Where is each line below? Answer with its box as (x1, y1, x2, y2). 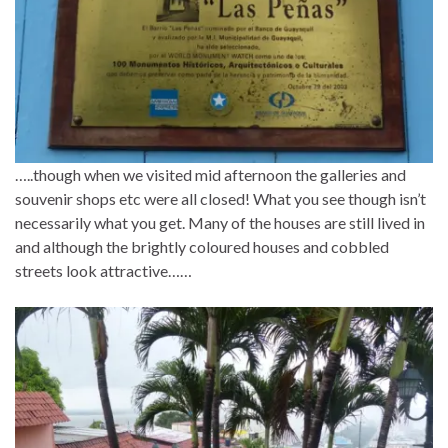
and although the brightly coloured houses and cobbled (15, 236, 389, 256)
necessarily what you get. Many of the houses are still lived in (15, 212, 425, 232)
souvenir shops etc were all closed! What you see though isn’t (15, 188, 426, 208)
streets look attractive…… (15, 260, 192, 280)
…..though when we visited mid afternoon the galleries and (15, 164, 406, 184)
